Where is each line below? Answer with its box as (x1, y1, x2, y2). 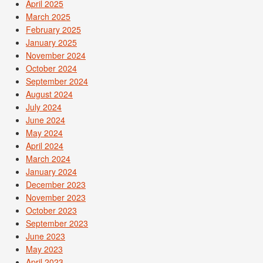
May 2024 (26, 126, 63, 139)
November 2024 (26, 49, 86, 61)
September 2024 (26, 75, 88, 87)
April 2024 (26, 139, 63, 151)
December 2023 (26, 178, 86, 190)
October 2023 (26, 204, 77, 216)
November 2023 (26, 191, 86, 203)
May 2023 (26, 242, 63, 255)
